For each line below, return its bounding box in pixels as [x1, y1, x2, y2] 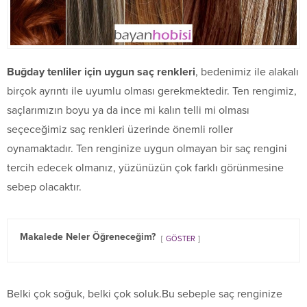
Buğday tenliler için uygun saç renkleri [7, 64, 195, 79]
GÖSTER [166, 234, 195, 243]
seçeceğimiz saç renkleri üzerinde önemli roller [7, 122, 233, 136]
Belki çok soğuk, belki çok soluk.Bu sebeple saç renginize [7, 286, 282, 301]
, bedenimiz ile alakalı [195, 64, 299, 79]
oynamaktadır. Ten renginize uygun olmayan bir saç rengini [7, 141, 287, 156]
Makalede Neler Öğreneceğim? [20, 230, 156, 243]
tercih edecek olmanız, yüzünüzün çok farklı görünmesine [7, 160, 284, 175]
